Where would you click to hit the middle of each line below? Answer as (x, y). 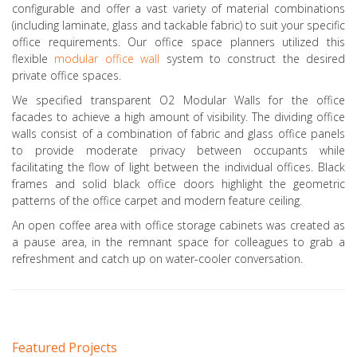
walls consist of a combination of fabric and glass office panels (178, 134)
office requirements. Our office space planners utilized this (178, 42)
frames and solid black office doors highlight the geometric (178, 184)
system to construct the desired (252, 59)
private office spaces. (67, 76)
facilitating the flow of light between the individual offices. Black (178, 167)
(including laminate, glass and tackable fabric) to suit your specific (178, 25)
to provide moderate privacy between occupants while (178, 151)
